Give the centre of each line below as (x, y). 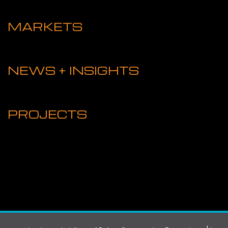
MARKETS (45, 26)
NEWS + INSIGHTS (73, 70)
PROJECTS (47, 114)
